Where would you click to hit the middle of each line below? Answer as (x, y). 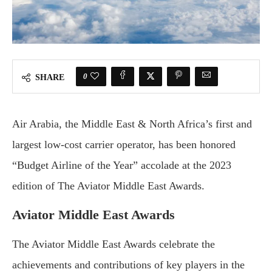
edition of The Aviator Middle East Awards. (108, 186)
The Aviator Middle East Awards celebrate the (114, 244)
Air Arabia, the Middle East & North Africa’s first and (132, 124)
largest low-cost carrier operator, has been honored (124, 144)
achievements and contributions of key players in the (128, 265)
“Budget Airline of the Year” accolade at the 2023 (122, 165)
